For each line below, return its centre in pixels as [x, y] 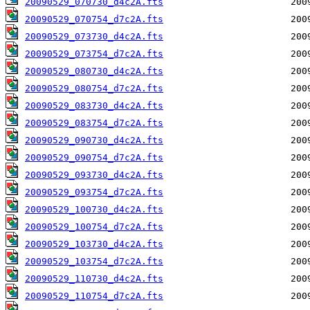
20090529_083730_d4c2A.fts [94, 106]
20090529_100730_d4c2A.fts [94, 210]
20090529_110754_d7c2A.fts [94, 296]
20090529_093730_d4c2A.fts [94, 175]
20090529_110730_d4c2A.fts [94, 279]
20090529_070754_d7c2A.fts [94, 19]
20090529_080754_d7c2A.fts [94, 89]
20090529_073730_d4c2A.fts [94, 37]
